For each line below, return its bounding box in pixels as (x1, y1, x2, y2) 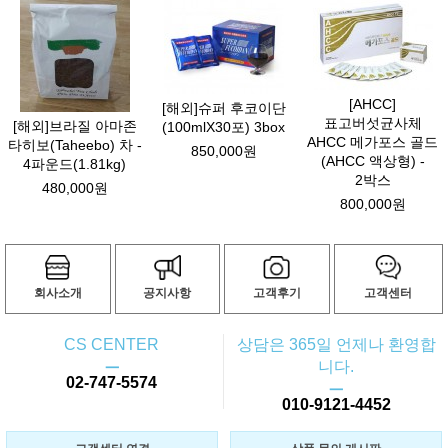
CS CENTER (64, 336, 159, 354)
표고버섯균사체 (323, 115, 422, 132)
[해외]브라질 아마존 (12, 118, 137, 135)
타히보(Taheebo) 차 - (7, 137, 142, 154)
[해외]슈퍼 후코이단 (161, 100, 286, 117)
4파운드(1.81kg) (23, 156, 127, 173)
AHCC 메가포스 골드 (307, 134, 439, 151)
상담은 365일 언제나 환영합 (236, 336, 436, 354)
